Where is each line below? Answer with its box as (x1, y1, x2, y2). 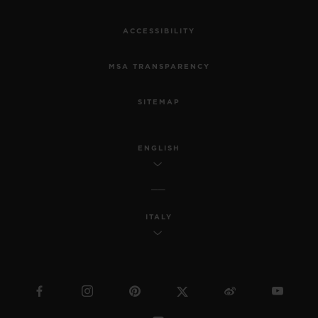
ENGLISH (137, 144, 180, 152)
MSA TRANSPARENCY (108, 62, 210, 70)
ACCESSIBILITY (123, 27, 195, 35)
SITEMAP (138, 98, 180, 106)
